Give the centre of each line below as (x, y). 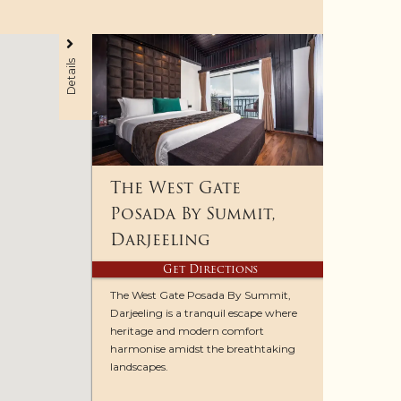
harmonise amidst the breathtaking (203, 349)
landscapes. (140, 367)
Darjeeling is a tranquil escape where (204, 313)
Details (71, 76)
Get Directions (210, 269)
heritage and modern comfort (188, 331)
